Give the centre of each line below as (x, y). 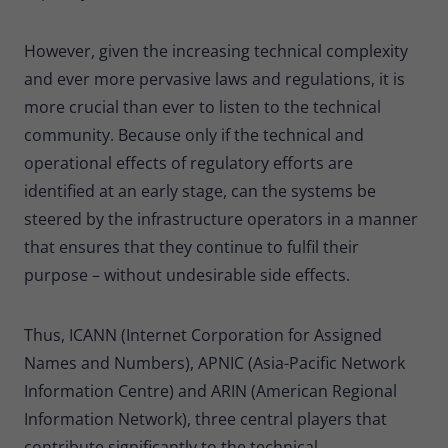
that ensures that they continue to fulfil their (191, 246)
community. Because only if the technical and (194, 134)
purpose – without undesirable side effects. (187, 274)
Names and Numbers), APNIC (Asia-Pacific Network (214, 362)
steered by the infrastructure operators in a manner (221, 218)
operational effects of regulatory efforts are (188, 162)
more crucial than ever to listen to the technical (202, 106)
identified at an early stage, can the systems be (200, 190)
